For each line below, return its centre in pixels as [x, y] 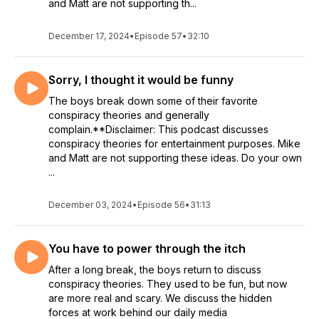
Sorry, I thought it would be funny [141, 80]
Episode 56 [161, 205]
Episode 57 [158, 36]
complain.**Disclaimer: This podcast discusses [158, 129]
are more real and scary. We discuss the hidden [160, 298]
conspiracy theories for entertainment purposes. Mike [174, 143]
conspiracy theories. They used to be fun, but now [168, 284]
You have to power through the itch [147, 249]
